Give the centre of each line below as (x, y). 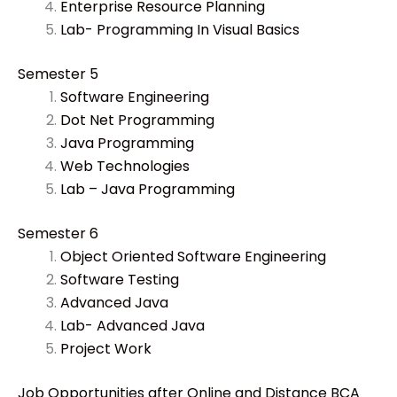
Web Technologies (125, 166)
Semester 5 (58, 74)
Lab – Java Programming (148, 189)
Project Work (106, 348)
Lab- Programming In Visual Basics (180, 29)
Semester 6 (58, 233)
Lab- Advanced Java (132, 325)
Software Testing (120, 279)
